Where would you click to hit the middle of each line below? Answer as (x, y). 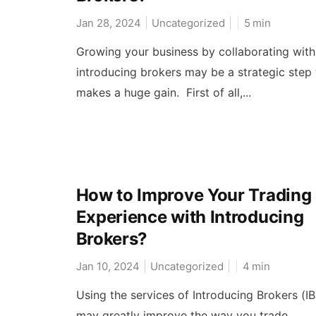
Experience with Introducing (190, 217)
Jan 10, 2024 (108, 267)
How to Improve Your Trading (194, 195)
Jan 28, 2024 (108, 23)
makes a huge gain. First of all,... (163, 92)
